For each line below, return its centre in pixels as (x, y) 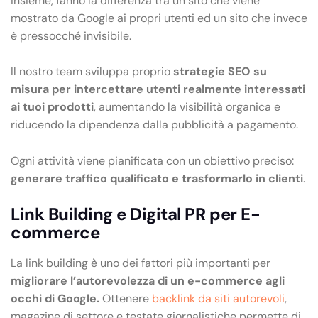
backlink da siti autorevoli (218, 299)
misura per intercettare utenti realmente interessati (158, 89)
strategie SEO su (220, 72)
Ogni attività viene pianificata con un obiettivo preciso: (152, 160)
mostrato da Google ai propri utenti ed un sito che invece (159, 18)
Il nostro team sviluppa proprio (92, 72)
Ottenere (127, 299)
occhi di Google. (56, 299)
